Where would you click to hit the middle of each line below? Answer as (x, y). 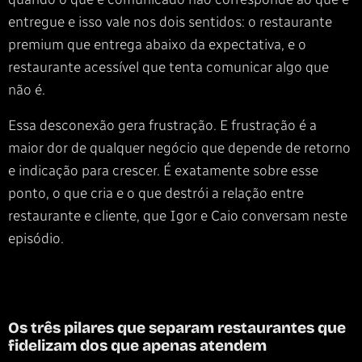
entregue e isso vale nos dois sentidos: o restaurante (170, 22)
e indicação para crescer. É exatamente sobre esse (163, 170)
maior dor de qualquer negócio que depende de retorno (179, 148)
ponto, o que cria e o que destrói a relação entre (156, 193)
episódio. (36, 238)
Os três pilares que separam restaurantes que (177, 328)
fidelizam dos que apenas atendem (137, 346)
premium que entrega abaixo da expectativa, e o (157, 44)
